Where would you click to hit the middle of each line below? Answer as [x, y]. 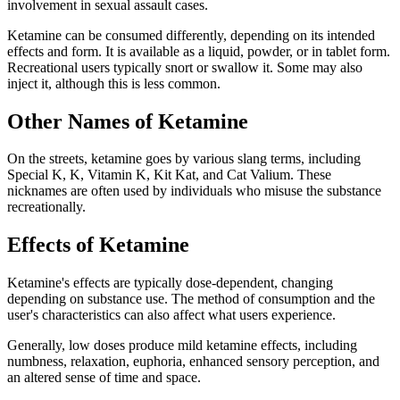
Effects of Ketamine [98, 245]
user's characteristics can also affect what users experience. [171, 315]
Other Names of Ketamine [128, 121]
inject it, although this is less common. [114, 83]
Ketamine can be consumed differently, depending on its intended [191, 35]
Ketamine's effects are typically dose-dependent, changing [170, 283]
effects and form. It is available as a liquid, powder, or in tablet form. [199, 51]
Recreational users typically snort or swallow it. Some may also [185, 67]
